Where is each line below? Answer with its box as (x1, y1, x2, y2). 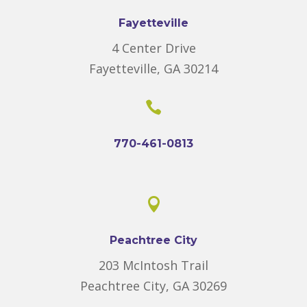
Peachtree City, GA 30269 (80, 277, 227, 294)
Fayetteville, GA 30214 (89, 60, 218, 77)
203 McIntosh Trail (99, 256, 208, 273)
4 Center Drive (111, 39, 196, 56)
